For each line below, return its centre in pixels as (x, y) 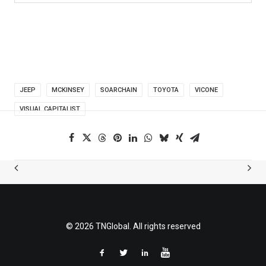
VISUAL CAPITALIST (50, 109)
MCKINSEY (68, 90)
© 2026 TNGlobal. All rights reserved (133, 226)
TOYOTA (166, 90)
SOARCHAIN (119, 90)
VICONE (206, 90)
